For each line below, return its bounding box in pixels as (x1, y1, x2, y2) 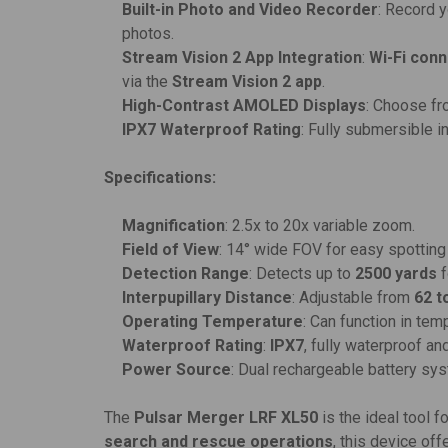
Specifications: (104, 168, 216, 188)
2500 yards (355, 264, 438, 284)
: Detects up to (249, 264, 356, 284)
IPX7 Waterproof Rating (122, 120, 302, 140)
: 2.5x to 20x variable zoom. (225, 216, 416, 236)
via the (122, 72, 173, 92)
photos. (122, 24, 175, 44)
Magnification (122, 216, 226, 236)
